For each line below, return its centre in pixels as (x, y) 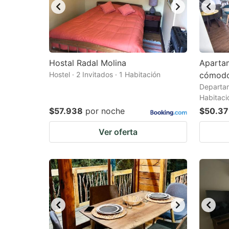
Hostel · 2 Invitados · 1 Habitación (105, 74)
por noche (105, 111)
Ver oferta (118, 132)
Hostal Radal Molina (88, 63)
